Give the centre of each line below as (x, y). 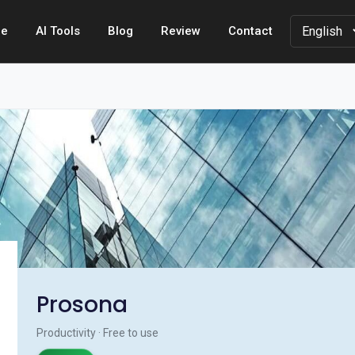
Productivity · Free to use (97, 333)
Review (181, 31)
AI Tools (58, 31)
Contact (250, 31)
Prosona (82, 305)
